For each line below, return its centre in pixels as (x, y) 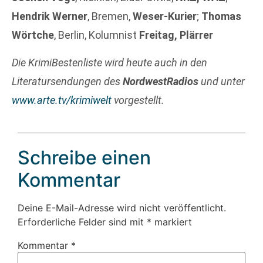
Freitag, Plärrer (176, 35)
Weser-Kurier (165, 16)
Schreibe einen (84, 158)
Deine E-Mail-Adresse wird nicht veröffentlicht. (122, 208)
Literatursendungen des (67, 81)
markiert (172, 222)
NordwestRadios (161, 81)
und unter (222, 81)
